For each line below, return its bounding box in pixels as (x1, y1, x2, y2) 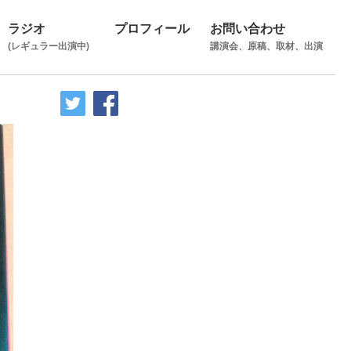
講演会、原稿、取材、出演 (210, 40, 323, 52)
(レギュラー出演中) (8, 40, 89, 52)
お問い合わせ (210, 21, 285, 35)
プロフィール (114, 21, 190, 35)
